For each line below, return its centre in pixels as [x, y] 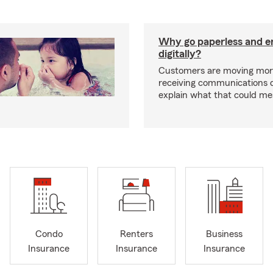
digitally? [180, 54]
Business [224, 234]
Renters [136, 234]
